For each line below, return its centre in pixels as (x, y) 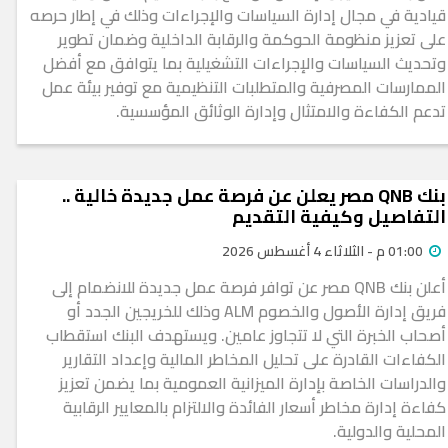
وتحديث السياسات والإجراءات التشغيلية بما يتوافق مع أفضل (244, 63)
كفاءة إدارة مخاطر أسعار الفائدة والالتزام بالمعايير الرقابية (254, 407)
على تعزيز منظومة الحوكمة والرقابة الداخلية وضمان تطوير (252, 39)
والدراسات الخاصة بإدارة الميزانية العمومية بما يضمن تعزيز (252, 383)
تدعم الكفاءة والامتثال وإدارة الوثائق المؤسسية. (281, 111)
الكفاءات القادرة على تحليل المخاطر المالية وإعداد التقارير (254, 359)
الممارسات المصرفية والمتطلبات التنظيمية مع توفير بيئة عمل (244, 87)
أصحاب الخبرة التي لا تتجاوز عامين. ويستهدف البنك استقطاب (246, 335)
